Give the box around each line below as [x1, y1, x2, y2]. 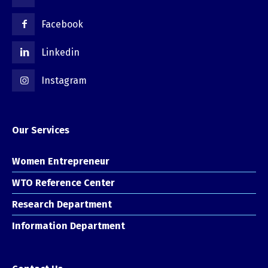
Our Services [12, 124, 69, 136]
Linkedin [41, 47, 80, 59]
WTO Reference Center [12, 177, 115, 189]
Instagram [41, 75, 87, 87]
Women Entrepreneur [12, 156, 109, 167]
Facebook [41, 19, 84, 31]
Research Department [12, 199, 112, 211]
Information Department [12, 220, 125, 232]
